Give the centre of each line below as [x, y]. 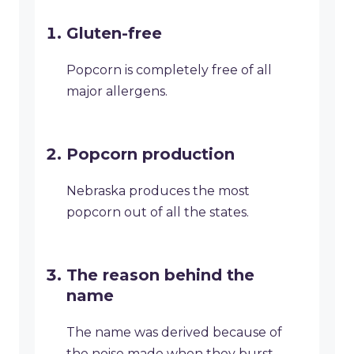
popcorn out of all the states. [158, 213]
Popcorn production [151, 154]
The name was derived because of [174, 333]
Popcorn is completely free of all [169, 70]
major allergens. [117, 92]
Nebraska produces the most [158, 191]
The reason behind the [160, 275]
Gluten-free [114, 34]
